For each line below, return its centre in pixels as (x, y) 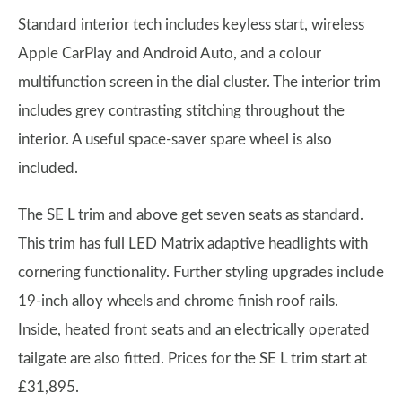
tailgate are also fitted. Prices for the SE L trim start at (192, 358)
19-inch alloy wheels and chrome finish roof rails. (178, 301)
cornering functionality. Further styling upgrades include (201, 272)
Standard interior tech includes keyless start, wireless (191, 24)
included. (48, 168)
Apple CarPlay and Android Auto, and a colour (170, 53)
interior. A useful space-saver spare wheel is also (175, 139)
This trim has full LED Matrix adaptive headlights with (193, 243)
